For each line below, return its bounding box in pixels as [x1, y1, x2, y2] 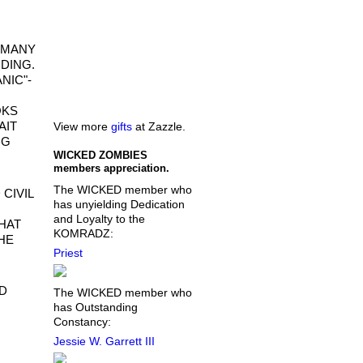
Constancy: [53, 315, 111, 329]
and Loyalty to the [53, 212, 145, 226]
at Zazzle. [131, 120, 186, 134]
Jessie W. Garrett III [53, 334, 155, 348]
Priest [53, 246, 83, 259]
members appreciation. [53, 162, 169, 175]
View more [53, 120, 111, 134]
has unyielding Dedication [53, 198, 185, 211]
